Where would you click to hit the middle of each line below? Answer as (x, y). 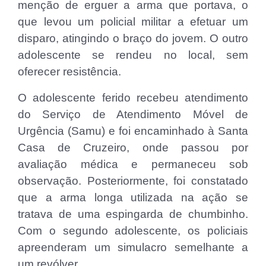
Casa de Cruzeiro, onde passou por (133, 147)
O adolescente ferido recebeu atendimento (133, 97)
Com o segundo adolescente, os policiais (133, 230)
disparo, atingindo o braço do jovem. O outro (133, 38)
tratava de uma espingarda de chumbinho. (133, 214)
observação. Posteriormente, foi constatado (133, 180)
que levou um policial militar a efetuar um (133, 21)
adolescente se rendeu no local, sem (133, 55)
